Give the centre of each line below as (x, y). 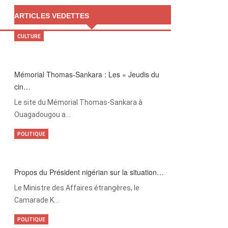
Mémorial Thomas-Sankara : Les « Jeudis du (87, 75)
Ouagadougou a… (42, 115)
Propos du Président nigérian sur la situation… (89, 172)
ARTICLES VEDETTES (51, 16)
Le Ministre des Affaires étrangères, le (77, 188)
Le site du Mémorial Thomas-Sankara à (78, 103)
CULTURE (29, 37)
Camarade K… (36, 200)
